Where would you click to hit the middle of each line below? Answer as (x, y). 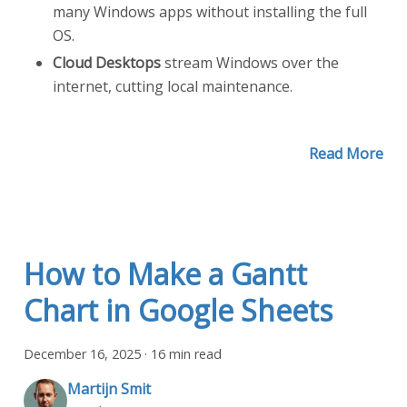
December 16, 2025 (82, 353)
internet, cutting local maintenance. (173, 86)
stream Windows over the (250, 62)
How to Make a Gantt (165, 273)
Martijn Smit (109, 389)
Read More (346, 153)
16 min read (186, 353)
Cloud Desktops (107, 62)
